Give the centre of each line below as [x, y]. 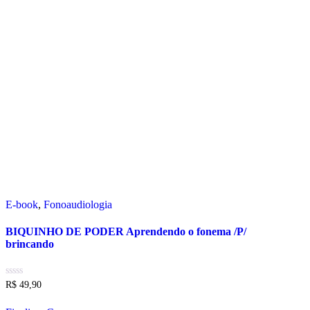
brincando [30, 244]
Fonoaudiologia [78, 204]
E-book [22, 204]
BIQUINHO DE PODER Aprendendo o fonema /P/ [126, 232]
